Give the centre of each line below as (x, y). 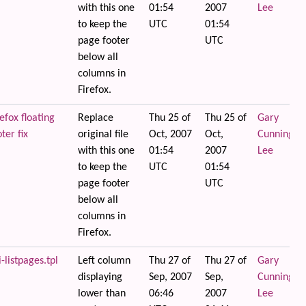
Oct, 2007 (170, 135)
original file (103, 135)
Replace (95, 118)
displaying (100, 277)
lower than (101, 294)
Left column (104, 261)
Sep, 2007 (170, 277)
